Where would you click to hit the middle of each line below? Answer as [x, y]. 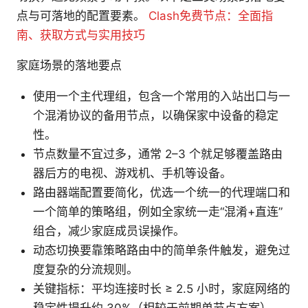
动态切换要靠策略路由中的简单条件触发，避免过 [162, 251]
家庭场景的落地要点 [69, 66]
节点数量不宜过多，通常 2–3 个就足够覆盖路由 [158, 154]
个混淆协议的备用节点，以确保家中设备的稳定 [156, 116]
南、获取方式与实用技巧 [81, 35]
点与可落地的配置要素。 [82, 16]
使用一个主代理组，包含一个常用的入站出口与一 [162, 97]
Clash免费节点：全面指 [211, 16]
